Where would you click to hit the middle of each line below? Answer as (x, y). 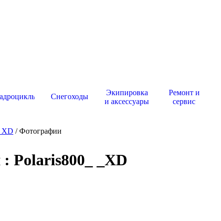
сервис (184, 101)
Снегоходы (70, 96)
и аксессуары (127, 101)
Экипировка (127, 92)
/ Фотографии (37, 131)
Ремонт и (184, 92)
